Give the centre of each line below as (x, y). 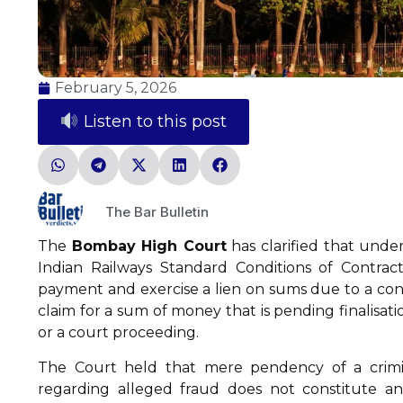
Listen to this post (152, 122)
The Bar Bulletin (157, 211)
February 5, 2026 (116, 88)
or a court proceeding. (118, 333)
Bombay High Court (149, 246)
